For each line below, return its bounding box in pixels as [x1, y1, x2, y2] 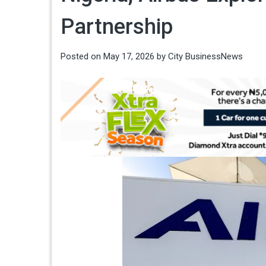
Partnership [61, 14, 173, 39]
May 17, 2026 [103, 50, 154, 62]
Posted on [61, 50, 103, 62]
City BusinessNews [168, 50, 243, 62]
